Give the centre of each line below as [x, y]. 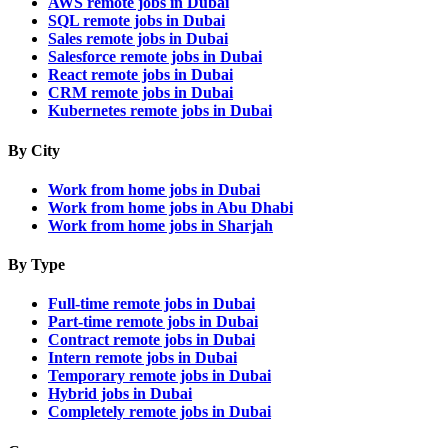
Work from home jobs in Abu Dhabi [170, 207]
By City [34, 150]
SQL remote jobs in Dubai [136, 21]
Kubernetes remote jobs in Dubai [160, 111]
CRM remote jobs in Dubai [140, 93]
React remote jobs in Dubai [140, 75]
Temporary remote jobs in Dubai [159, 376]
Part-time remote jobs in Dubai [153, 322]
